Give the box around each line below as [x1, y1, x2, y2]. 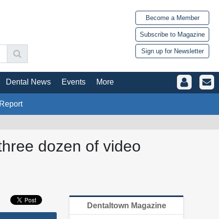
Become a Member [145, 14, 199, 22]
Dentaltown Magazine [87, 201, 166, 210]
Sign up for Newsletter [141, 47, 204, 55]
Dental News [6, 77, 51, 86]
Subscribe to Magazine [140, 31, 205, 39]
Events [62, 77, 86, 86]
